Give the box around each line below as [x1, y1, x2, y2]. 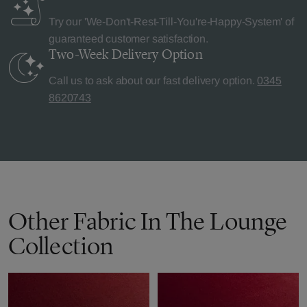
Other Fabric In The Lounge [8, 206, 288, 236]
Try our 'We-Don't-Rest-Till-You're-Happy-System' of [49, 16, 294, 27]
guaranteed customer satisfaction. [49, 33, 208, 45]
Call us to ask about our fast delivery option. [49, 75, 258, 86]
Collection [8, 231, 114, 260]
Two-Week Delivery [49, 46, 162, 62]
